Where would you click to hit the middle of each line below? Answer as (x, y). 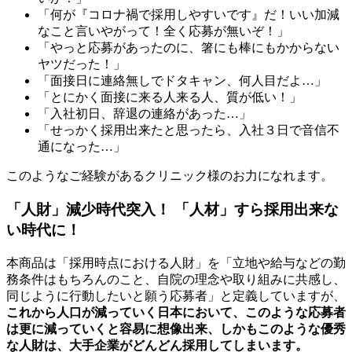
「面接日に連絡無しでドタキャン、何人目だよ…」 (182, 81)
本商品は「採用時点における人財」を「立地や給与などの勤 (176, 262)
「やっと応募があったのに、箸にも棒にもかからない (189, 48)
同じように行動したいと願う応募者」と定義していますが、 (176, 295)
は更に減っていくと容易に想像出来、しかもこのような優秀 (176, 328)
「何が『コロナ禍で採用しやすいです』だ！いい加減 (189, 15)
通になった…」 (82, 147)
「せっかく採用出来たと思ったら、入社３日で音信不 (189, 130)
